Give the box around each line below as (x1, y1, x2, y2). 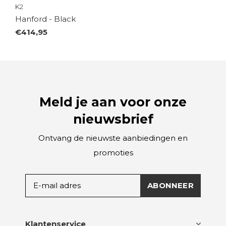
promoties (93, 147, 133, 157)
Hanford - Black (15, 14, 76, 24)
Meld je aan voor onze (39, 94, 187, 109)
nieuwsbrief (73, 111, 153, 127)
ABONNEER (147, 180, 194, 190)
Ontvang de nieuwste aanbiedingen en (38, 133, 188, 143)
